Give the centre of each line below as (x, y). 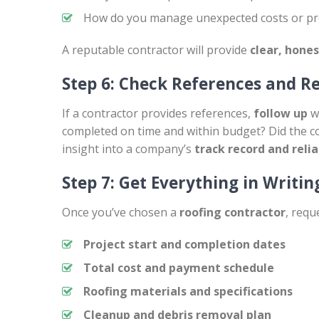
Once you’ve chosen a (121, 212)
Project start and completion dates (184, 244)
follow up (281, 113)
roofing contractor (232, 212)
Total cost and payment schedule (179, 268)
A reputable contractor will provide (156, 50)
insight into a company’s (128, 149)
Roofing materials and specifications (188, 291)
